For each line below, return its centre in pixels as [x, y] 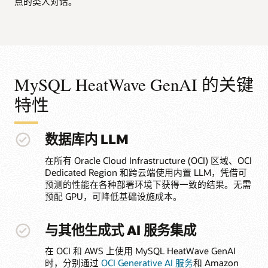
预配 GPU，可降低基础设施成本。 [113, 197]
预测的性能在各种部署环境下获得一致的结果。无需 [148, 185]
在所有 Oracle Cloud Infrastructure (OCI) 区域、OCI [148, 161]
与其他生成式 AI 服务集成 [120, 229]
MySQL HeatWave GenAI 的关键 [134, 84]
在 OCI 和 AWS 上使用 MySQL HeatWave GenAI [140, 251]
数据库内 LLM [86, 139]
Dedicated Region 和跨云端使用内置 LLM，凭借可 [146, 173]
